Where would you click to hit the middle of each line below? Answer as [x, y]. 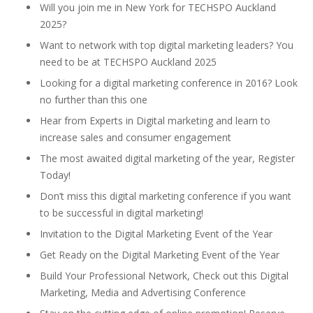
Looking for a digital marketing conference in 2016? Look [169, 83]
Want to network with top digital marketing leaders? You [167, 45]
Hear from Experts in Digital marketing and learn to [155, 121]
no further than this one [94, 100]
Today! [55, 175]
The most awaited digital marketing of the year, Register [167, 158]
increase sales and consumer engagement [136, 137]
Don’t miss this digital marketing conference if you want [166, 196]
